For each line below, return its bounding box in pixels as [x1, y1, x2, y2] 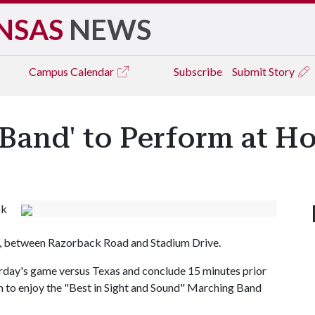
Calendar [70, 65, 116, 78]
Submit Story [232, 65, 297, 78]
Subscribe [174, 65, 222, 78]
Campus [29, 65, 70, 78]
